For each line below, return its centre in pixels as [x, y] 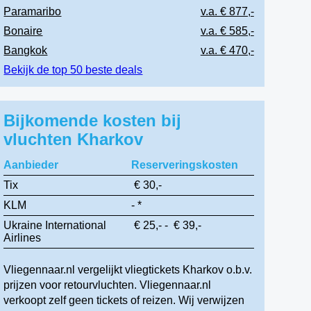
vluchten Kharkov [74, 139]
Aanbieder [31, 165]
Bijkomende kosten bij [93, 120]
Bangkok [26, 50]
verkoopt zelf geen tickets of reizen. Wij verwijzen [124, 300]
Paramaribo [33, 11]
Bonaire [23, 31]
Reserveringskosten [184, 165]
